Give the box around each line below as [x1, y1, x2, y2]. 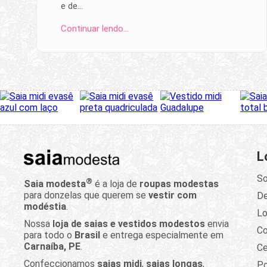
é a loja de [92, 178, 139, 190]
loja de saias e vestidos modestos [52, 218, 205, 230]
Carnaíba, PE [24, 241, 80, 253]
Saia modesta [24, 178, 86, 190]
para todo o [24, 229, 74, 241]
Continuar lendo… [61, 23, 129, 34]
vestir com [148, 190, 197, 201]
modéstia [24, 201, 66, 213]
